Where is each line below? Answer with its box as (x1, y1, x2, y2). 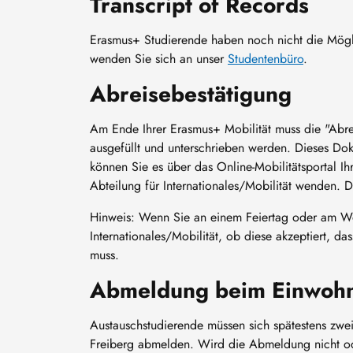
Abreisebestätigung (90, 77, 292, 110)
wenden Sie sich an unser (90, 49, 228, 68)
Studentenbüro (228, 49, 303, 68)
